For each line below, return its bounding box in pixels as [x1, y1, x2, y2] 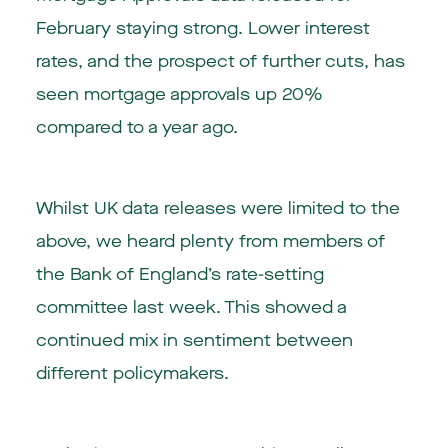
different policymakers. [35, 362, 229, 386]
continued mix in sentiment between [35, 329, 353, 353]
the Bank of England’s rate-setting [35, 263, 324, 287]
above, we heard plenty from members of [35, 230, 385, 254]
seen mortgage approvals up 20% [35, 83, 323, 107]
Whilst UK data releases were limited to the [35, 197, 400, 221]
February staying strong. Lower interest [35, 17, 370, 41]
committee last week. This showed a [35, 296, 347, 320]
